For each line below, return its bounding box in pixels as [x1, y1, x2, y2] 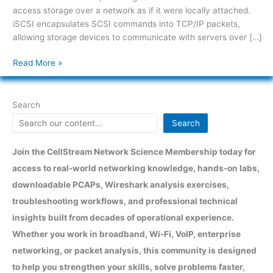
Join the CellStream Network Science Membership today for [12, 146, 256, 157]
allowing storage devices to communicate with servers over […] [12, 32, 262, 42]
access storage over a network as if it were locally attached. [12, 5, 250, 15]
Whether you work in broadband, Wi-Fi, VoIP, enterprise [12, 229, 241, 239]
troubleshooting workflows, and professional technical [12, 196, 238, 206]
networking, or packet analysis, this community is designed [12, 245, 257, 255]
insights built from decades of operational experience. [12, 212, 234, 222]
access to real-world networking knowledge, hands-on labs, [12, 163, 260, 173]
